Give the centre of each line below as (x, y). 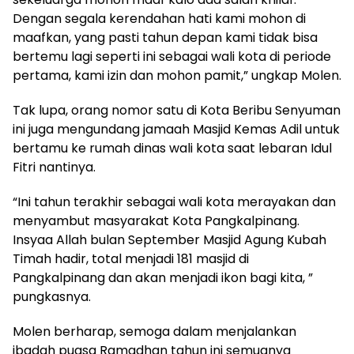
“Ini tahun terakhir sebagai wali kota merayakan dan (174, 201)
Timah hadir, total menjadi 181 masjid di (131, 258)
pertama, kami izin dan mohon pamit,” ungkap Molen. (177, 75)
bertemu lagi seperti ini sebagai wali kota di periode (172, 56)
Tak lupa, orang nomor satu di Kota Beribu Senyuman (177, 110)
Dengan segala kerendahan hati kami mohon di (159, 18)
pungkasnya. (52, 296)
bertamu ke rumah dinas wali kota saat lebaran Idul (172, 148)
